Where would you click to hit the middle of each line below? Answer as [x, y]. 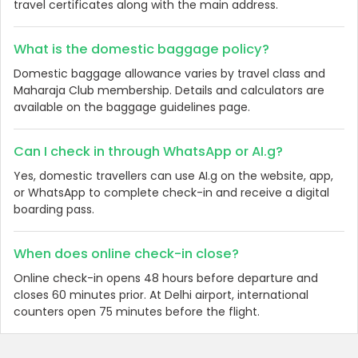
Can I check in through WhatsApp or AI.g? [148, 152]
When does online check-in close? [126, 254]
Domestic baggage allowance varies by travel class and [169, 74]
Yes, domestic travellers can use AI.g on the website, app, [173, 176]
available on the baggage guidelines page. [132, 107]
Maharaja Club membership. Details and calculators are [169, 91]
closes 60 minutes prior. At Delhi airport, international [161, 295]
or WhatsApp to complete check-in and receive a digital [171, 193]
